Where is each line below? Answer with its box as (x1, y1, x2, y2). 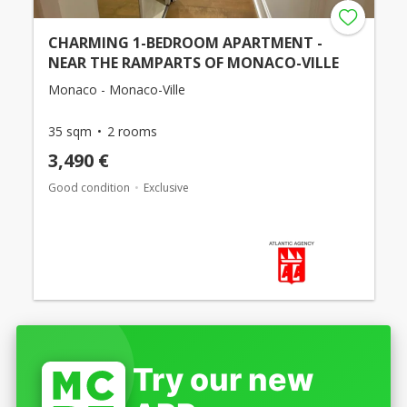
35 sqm (47, 122, 92, 140)
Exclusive (143, 179, 189, 195)
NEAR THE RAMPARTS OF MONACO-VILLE (47, 52, 339, 73)
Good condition (47, 179, 130, 195)
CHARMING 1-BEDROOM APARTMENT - (47, 32, 323, 53)
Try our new (133, 360, 313, 398)
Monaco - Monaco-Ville (47, 80, 185, 98)
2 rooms (106, 122, 157, 140)
